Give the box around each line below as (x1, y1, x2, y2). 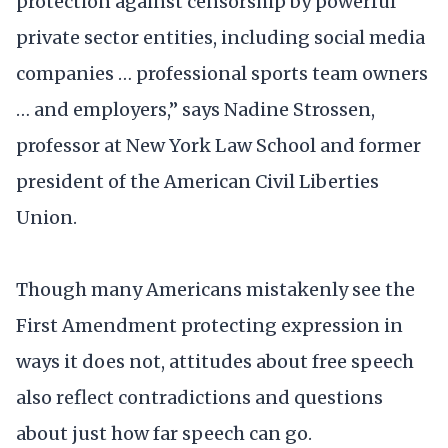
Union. (16, 206, 77, 230)
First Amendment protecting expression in (16, 313, 403, 337)
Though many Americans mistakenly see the (16, 277, 415, 301)
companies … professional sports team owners (16, 62, 428, 86)
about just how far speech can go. (16, 421, 312, 445)
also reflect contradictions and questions (16, 385, 383, 409)
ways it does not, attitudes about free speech (16, 349, 414, 373)
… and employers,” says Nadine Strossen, (16, 98, 375, 122)
